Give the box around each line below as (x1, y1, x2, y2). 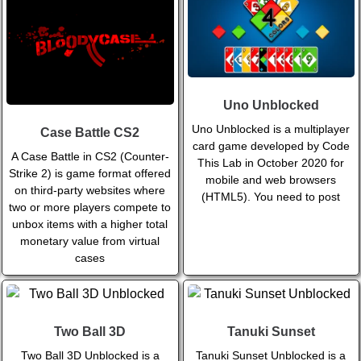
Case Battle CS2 (40, 126, 140, 140)
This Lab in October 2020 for (197, 156, 345, 170)
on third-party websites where (15, 184, 166, 197)
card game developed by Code (192, 139, 350, 153)
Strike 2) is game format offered (9, 167, 172, 180)
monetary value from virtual (20, 234, 160, 248)
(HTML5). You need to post (201, 190, 341, 204)
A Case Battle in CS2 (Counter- (10, 150, 169, 164)
